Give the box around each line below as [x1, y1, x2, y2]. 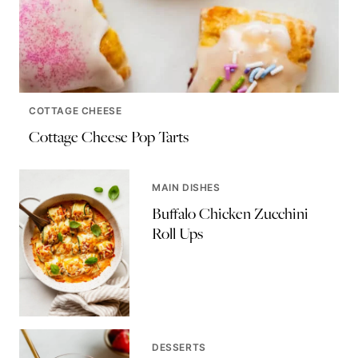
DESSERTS [152, 341, 206, 354]
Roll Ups [152, 223, 203, 245]
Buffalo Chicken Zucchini [152, 203, 308, 225]
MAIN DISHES [152, 181, 221, 194]
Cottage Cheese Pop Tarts [29, 126, 189, 148]
